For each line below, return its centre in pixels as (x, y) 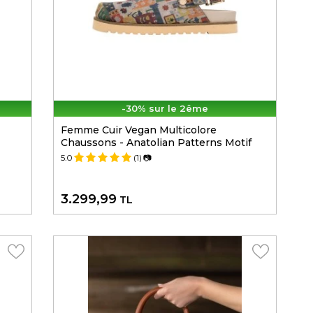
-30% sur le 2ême (165, 109)
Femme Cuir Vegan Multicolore (139, 130)
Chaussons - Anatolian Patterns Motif (156, 143)
